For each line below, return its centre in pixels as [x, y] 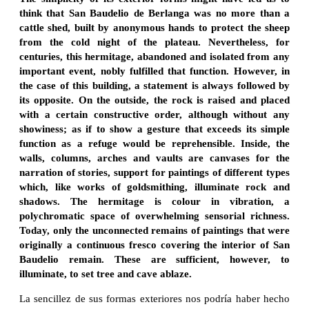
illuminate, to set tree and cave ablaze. [106, 273]
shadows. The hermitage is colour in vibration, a [154, 201]
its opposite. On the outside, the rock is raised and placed [154, 100]
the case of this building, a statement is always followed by [154, 85]
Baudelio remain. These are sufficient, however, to [154, 259]
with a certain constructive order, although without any [154, 114]
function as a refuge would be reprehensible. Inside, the [154, 143]
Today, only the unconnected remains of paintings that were [154, 230]
